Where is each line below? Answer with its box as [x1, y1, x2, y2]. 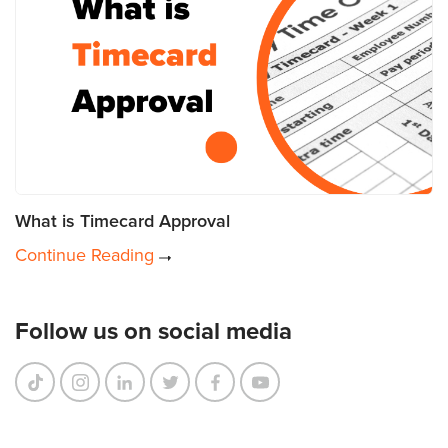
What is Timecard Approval [15, 209, 230, 232]
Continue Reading [15, 243, 159, 266]
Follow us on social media [15, 316, 292, 346]
